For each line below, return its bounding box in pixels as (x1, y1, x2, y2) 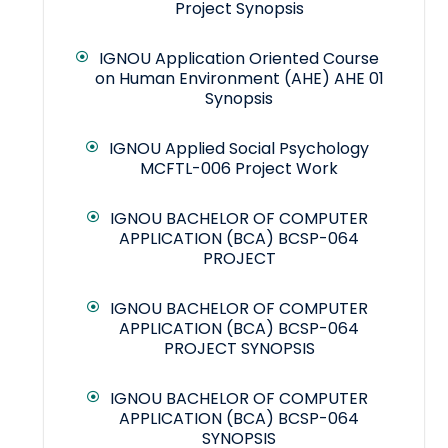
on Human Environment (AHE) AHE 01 (94, 67, 384, 91)
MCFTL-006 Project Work (140, 157, 338, 181)
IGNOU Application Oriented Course (99, 47, 379, 71)
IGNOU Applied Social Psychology (109, 137, 369, 161)
